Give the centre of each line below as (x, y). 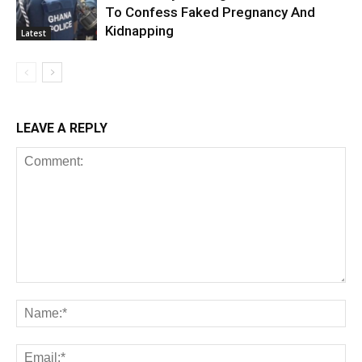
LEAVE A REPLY (62, 128)
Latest (34, 33)
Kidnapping (139, 31)
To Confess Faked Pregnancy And (210, 12)
